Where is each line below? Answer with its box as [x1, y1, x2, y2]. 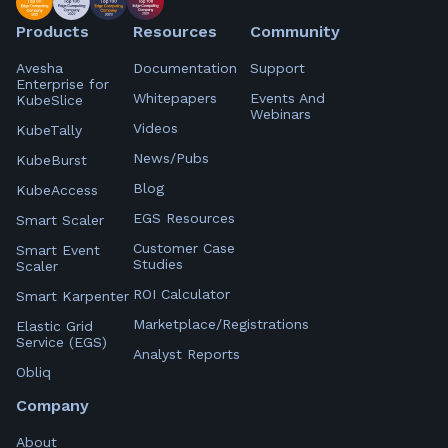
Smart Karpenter [16, 287, 129, 304]
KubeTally [16, 121, 82, 138]
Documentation [133, 59, 237, 76]
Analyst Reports [133, 345, 240, 362]
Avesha [16, 59, 63, 76]
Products [16, 21, 89, 41]
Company [16, 395, 89, 415]
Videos [133, 119, 178, 136]
